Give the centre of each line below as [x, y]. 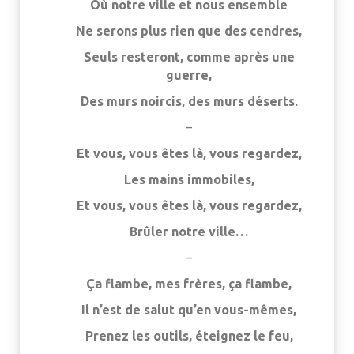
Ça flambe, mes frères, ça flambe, [189, 284]
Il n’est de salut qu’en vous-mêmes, [189, 310]
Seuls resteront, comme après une [189, 57]
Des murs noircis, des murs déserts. [189, 101]
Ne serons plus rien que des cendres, [189, 31]
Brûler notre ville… [189, 232]
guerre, [189, 75]
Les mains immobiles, [189, 179]
